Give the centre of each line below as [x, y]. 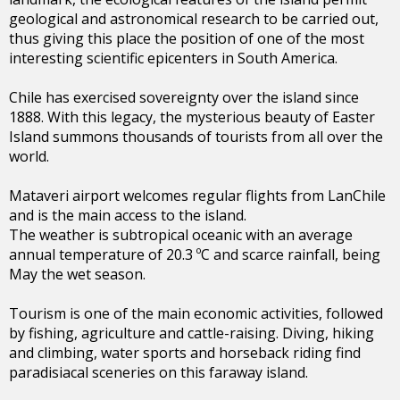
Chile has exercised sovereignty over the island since [184, 98]
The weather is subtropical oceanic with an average [181, 235]
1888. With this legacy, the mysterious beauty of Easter [192, 117]
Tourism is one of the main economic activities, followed [196, 314]
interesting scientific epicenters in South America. [173, 58]
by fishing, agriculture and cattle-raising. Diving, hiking [192, 333]
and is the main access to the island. [128, 216]
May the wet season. [77, 275]
